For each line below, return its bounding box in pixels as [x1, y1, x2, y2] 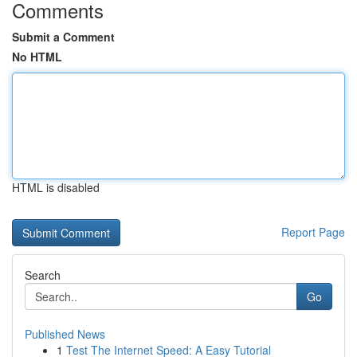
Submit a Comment [12, 29, 115, 45]
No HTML [12, 49, 62, 65]
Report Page [281, 224, 345, 240]
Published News [25, 326, 105, 342]
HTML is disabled [12, 179, 100, 195]
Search [25, 267, 61, 283]
